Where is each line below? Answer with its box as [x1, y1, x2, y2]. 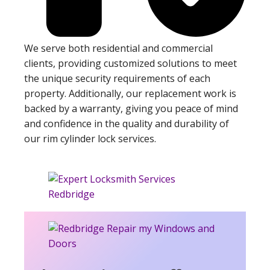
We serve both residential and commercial [24, 42, 213, 55]
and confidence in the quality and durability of [24, 117, 229, 131]
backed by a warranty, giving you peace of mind [24, 102, 238, 116]
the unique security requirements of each [24, 72, 210, 86]
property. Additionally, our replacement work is [24, 87, 236, 101]
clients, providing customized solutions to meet [24, 57, 237, 71]
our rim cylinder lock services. [24, 132, 156, 146]
